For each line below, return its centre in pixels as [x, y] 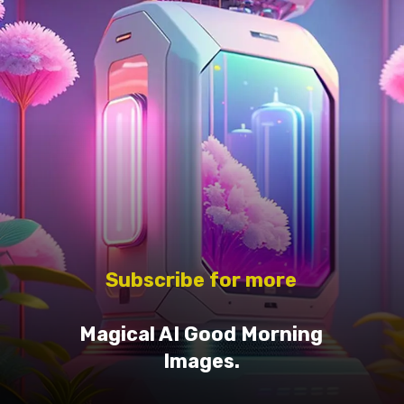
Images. [201, 362]
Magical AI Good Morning [202, 335]
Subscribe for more [202, 280]
